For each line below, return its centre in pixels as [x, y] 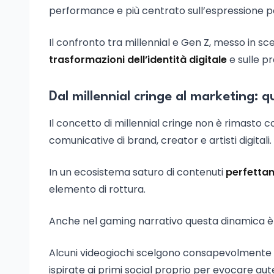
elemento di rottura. [97, 189]
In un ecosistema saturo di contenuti [137, 172]
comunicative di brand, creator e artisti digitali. [160, 140]
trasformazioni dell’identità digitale [139, 60]
